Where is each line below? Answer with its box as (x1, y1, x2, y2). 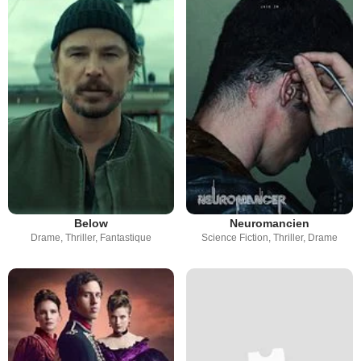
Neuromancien (230, 216, 310, 230)
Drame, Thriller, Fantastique (31, 231, 152, 243)
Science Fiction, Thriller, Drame (201, 231, 338, 243)
